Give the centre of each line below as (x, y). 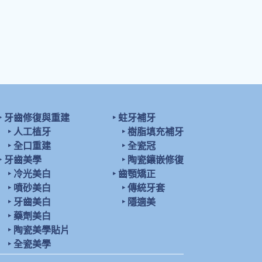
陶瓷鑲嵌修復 (155, 160)
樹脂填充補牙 (155, 132)
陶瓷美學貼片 (42, 230)
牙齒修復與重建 (37, 118)
